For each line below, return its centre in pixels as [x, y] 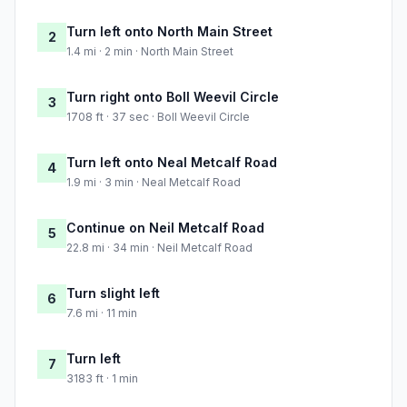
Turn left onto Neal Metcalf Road [172, 163]
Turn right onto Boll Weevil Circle [173, 97]
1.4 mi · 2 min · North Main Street [150, 52]
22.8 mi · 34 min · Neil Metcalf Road [159, 248]
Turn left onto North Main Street [169, 32]
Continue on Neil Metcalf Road [165, 228]
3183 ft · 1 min [102, 379]
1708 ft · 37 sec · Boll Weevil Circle [158, 117]
